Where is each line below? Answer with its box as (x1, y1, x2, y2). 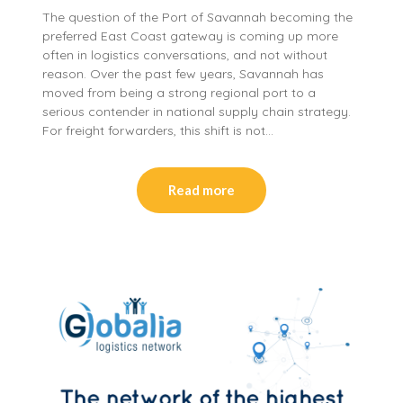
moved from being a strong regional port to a (42, 84, 317, 101)
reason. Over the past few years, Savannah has (42, 65, 325, 82)
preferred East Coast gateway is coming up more (42, 27, 339, 44)
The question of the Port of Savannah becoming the (42, 8, 354, 25)
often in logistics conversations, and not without (42, 46, 328, 63)
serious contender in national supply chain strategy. (42, 103, 352, 120)
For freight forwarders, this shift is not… (42, 121, 274, 139)
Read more (168, 181, 235, 198)
